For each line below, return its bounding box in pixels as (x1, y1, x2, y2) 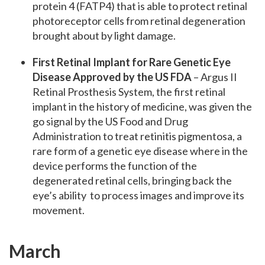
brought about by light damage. (33, 29, 176, 43)
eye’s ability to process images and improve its (33, 189, 244, 202)
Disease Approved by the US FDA (33, 70, 192, 84)
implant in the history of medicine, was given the (33, 100, 252, 114)
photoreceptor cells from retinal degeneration (33, 14, 245, 28)
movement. (33, 203, 85, 217)
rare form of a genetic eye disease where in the (33, 144, 248, 158)
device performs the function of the (33, 159, 197, 173)
